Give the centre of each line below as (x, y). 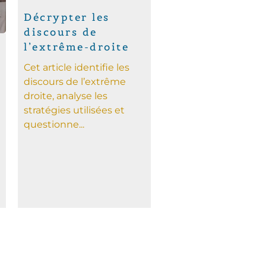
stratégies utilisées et (75, 110)
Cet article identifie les (77, 68)
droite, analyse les (66, 96)
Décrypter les (67, 18)
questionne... (54, 125)
